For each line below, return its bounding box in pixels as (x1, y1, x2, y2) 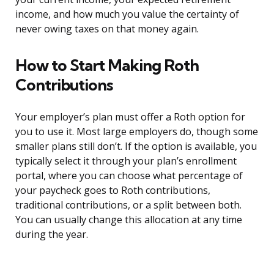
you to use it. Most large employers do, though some (15, 125, 258, 139)
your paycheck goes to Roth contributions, (15, 183, 210, 198)
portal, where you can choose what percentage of (15, 169, 243, 183)
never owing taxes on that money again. (15, 22, 199, 36)
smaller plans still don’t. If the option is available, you (15, 139, 257, 154)
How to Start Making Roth (15, 55, 199, 76)
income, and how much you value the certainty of (15, 7, 239, 21)
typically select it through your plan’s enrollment (15, 154, 237, 168)
